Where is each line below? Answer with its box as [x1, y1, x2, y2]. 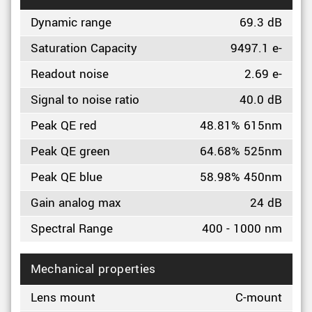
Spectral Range [30, 220, 113, 237]
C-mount [235, 289, 282, 306]
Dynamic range [30, 14, 111, 31]
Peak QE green [30, 143, 110, 160]
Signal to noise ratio [30, 91, 139, 109]
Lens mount [30, 289, 95, 306]
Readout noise [30, 65, 109, 83]
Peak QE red [30, 117, 97, 134]
